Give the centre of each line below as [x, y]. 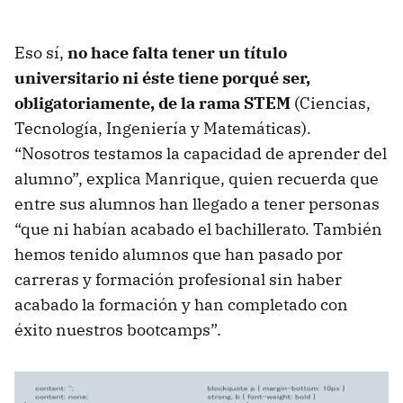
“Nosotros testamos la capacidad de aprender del [201, 153]
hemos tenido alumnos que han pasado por [179, 254]
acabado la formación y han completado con [181, 304]
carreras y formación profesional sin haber [178, 279]
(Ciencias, [331, 103]
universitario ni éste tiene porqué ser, [162, 77]
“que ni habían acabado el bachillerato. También [198, 228]
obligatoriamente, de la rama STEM [152, 103]
